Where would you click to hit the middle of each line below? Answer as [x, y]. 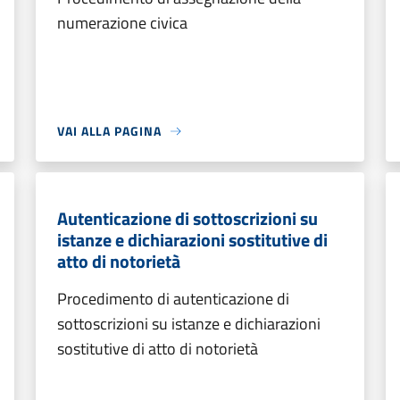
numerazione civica [122, 23]
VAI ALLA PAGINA [109, 131]
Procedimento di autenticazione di [173, 299]
